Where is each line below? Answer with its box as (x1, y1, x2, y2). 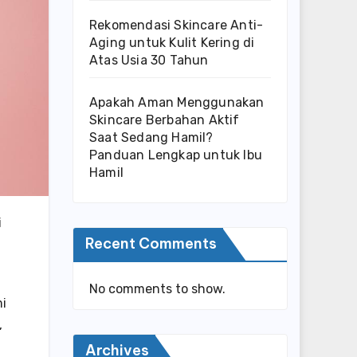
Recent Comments (85, 234, 217, 253)
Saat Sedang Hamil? (89, 130, 214, 145)
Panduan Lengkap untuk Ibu (89, 147, 262, 163)
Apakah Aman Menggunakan (89, 95, 265, 110)
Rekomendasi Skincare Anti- (89, 18, 264, 33)
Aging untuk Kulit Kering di (89, 35, 255, 50)
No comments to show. (89, 281, 226, 296)
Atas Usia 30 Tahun (89, 53, 209, 68)
